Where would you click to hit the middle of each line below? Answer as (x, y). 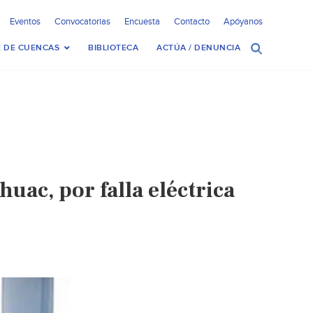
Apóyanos (243, 22)
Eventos (25, 22)
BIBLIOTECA (113, 48)
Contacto (192, 22)
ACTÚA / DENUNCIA (198, 48)
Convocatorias (82, 22)
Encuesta (142, 22)
